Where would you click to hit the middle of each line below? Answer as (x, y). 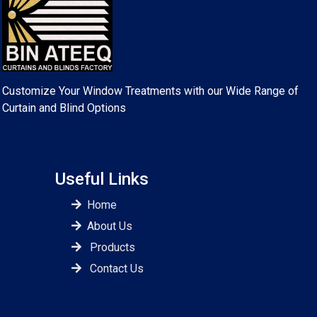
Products (113, 248)
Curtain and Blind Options (64, 108)
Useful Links (102, 179)
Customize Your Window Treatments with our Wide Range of (150, 91)
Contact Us (117, 269)
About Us (110, 226)
